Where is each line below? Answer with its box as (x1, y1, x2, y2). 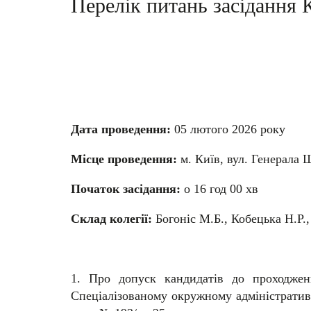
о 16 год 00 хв (180, 181, 258, 196)
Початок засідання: (71, 181, 180, 196)
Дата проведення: (71, 121, 171, 136)
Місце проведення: (71, 151, 177, 166)
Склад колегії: (71, 211, 155, 226)
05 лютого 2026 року (171, 121, 285, 136)
